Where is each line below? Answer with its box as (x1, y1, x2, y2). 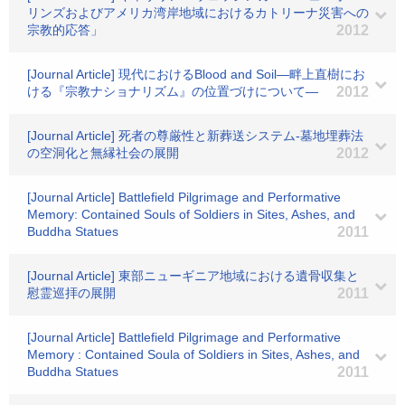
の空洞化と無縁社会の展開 (27, 146, 179, 160)
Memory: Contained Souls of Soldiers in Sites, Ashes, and (27, 207, 355, 221)
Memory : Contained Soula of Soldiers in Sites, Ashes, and (27, 347, 360, 362)
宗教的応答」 (27, 23, 103, 37)
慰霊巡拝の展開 (27, 286, 116, 300)
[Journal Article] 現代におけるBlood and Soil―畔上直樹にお (27, 67, 365, 81)
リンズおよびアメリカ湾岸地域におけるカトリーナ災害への (27, 5, 369, 20)
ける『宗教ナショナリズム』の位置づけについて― (27, 84, 318, 99)
